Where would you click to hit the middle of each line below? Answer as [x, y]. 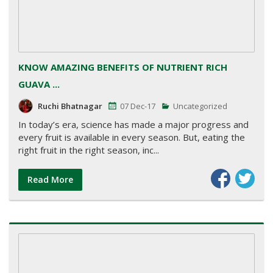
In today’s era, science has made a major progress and [133, 124]
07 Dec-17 [138, 106]
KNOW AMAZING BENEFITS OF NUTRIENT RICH [123, 67]
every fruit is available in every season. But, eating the [132, 137]
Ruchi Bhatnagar [70, 106]
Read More [50, 179]
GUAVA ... [39, 84]
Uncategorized [199, 106]
